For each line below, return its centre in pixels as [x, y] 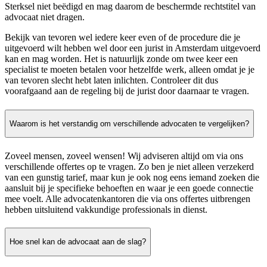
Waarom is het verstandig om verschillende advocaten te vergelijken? [129, 124]
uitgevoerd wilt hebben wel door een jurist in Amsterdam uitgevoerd [133, 48]
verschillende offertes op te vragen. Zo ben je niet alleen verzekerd [129, 166]
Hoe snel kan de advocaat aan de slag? [78, 242]
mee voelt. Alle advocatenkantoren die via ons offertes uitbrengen [128, 198]
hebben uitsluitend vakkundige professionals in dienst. [106, 209]
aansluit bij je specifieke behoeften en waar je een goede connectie [129, 188]
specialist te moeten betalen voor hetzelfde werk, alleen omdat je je [130, 70]
